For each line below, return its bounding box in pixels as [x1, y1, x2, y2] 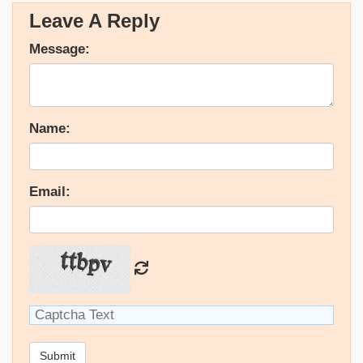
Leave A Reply [29, 10, 160, 32]
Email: [29, 184, 70, 199]
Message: [29, 41, 90, 57]
